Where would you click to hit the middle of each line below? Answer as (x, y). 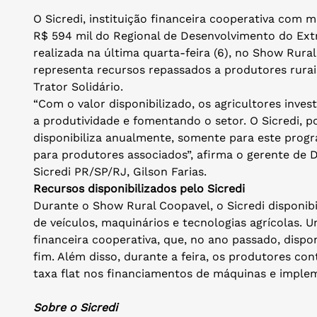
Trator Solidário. (78, 86)
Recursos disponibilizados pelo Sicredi (139, 188)
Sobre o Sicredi (75, 307)
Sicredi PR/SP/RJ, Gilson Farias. (120, 171)
